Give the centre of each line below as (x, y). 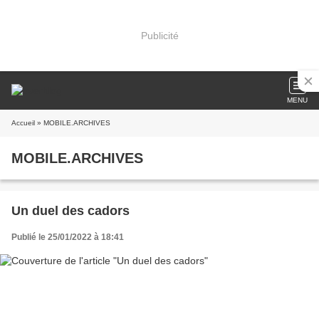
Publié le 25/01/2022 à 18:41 (68, 237)
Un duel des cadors (70, 211)
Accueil (23, 123)
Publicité (159, 35)
